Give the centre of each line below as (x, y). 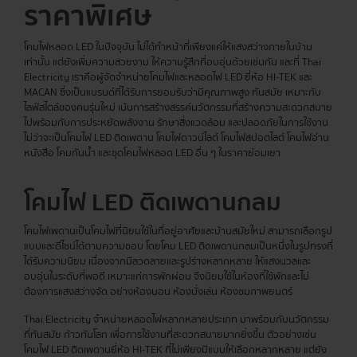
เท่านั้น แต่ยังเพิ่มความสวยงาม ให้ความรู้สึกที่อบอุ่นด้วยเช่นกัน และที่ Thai (173, 62)
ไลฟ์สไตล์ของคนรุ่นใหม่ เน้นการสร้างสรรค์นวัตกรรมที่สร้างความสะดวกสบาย (178, 107)
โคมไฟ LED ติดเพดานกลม (153, 202)
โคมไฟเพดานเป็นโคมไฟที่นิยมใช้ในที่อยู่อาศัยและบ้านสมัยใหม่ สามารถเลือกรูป (178, 231)
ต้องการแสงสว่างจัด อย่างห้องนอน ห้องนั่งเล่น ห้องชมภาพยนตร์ (158, 291)
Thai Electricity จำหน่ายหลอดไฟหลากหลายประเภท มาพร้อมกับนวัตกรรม (177, 319)
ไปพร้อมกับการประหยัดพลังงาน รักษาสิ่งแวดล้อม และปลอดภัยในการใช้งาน (176, 122)
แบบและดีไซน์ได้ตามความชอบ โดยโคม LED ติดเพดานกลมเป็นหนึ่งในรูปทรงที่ (178, 246)
